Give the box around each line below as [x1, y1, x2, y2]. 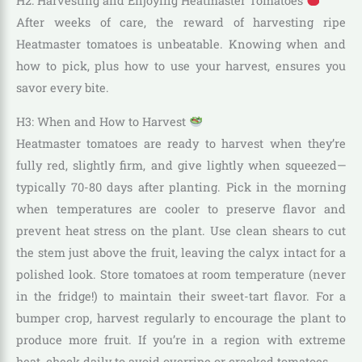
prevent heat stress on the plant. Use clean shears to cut [16, 222, 346, 238]
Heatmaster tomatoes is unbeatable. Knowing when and [16, 36, 346, 52]
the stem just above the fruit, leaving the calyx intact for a [16, 244, 346, 260]
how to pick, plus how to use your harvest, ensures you [16, 57, 346, 74]
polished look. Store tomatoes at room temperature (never [16, 266, 346, 282]
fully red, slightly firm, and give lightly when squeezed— [16, 157, 346, 173]
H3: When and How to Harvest [16, 113, 189, 129]
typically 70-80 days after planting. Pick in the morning [16, 179, 346, 195]
